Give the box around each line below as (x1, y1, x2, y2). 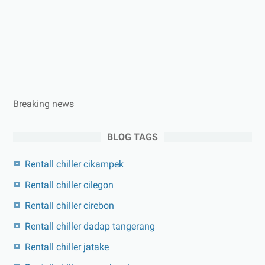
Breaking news (13, 98, 74, 110)
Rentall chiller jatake (25, 241, 109, 253)
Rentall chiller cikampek (25, 159, 124, 170)
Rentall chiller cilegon (25, 179, 114, 191)
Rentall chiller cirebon (25, 200, 114, 212)
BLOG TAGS (107, 131, 158, 143)
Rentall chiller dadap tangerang (25, 221, 155, 232)
